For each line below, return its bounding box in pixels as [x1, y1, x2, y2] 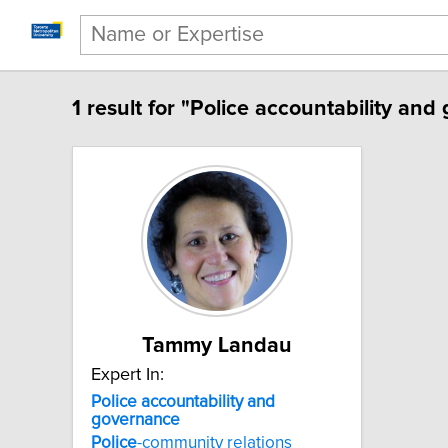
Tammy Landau [142, 334, 292, 357]
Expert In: [91, 365, 164, 384]
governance [91, 410, 180, 429]
